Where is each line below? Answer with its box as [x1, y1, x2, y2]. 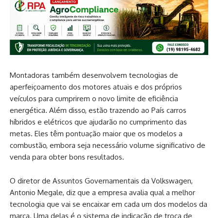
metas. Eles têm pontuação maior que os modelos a [10, 128, 182, 138]
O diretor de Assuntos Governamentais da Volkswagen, [10, 176, 193, 185]
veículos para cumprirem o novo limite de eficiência [10, 93, 178, 103]
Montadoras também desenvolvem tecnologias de [10, 70, 178, 80]
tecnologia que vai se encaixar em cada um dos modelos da [10, 199, 207, 209]
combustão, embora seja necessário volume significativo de [10, 140, 205, 150]
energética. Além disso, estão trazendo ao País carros [10, 105, 186, 115]
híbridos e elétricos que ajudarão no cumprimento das [10, 117, 187, 127]
